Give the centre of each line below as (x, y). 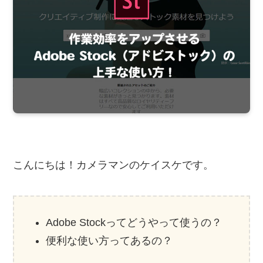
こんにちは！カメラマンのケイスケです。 (114, 165)
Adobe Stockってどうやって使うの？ (134, 223)
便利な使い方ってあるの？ (109, 240)
